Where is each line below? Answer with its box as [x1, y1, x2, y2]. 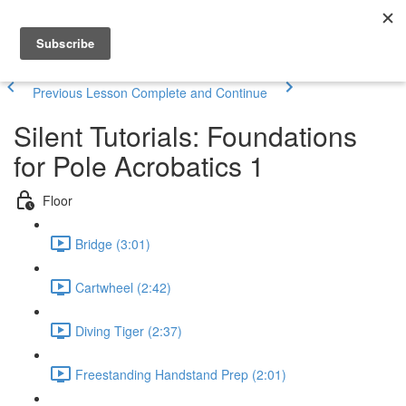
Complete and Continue [131, 83, 267, 101]
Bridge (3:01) [75, 234, 150, 253]
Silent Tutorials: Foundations [14, 116, 357, 155]
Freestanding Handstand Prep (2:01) [75, 364, 286, 383]
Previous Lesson [33, 83, 128, 101]
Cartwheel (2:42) [75, 277, 171, 296]
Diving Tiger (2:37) [75, 321, 182, 340]
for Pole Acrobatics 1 [14, 146, 265, 185]
